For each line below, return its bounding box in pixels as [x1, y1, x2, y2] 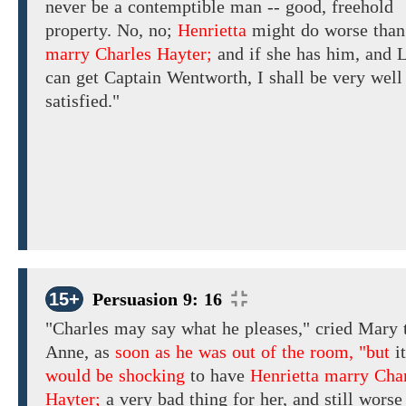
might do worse [252, 20, 368, 41]
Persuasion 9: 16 [92, 289, 222, 310]
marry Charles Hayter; [45, 43, 212, 64]
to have [190, 365, 245, 386]
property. [45, 20, 117, 41]
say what [151, 318, 217, 339]
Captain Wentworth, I [104, 67, 264, 88]
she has [266, 43, 321, 64]
